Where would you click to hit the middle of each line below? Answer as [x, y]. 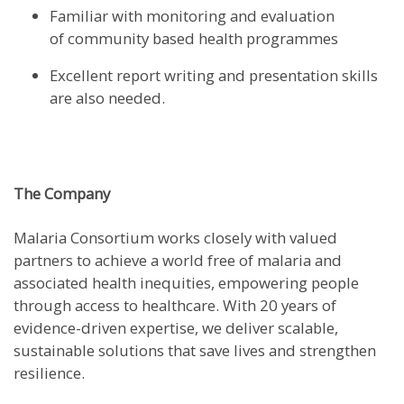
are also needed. [109, 98]
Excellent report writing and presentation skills [214, 76]
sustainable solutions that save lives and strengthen [195, 351]
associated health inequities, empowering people [186, 283]
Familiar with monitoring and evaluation [192, 16]
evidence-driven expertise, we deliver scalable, [176, 328]
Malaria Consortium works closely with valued [175, 238]
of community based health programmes [196, 39]
